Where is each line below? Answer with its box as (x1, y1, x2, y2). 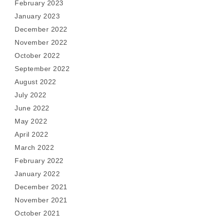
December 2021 (15, 183, 68, 191)
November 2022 (15, 38, 68, 46)
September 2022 (15, 65, 70, 73)
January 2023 (15, 12, 60, 20)
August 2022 (15, 78, 56, 86)
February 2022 (15, 157, 64, 164)
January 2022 (15, 170, 60, 178)
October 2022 (15, 52, 60, 59)
